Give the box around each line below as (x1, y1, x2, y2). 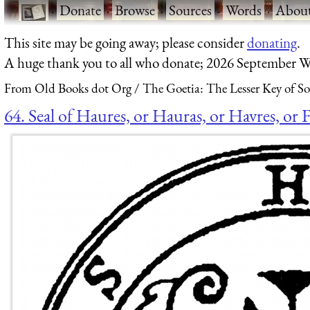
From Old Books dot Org (4, 80, 131, 98)
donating (247, 33, 297, 52)
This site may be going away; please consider (4, 33, 247, 52)
